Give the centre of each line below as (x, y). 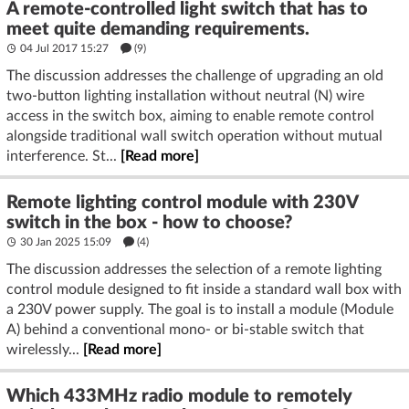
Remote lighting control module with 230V (182, 202)
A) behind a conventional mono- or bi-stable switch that (185, 329)
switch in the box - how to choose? (149, 222)
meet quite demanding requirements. (158, 29)
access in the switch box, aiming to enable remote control (190, 115)
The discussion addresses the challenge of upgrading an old (195, 75)
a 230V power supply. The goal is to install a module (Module (200, 309)
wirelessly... (45, 349)
